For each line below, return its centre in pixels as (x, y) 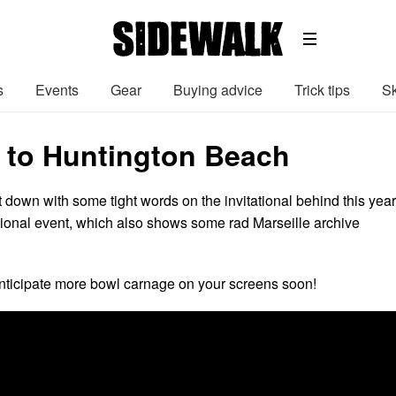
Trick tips (322, 89)
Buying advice (218, 89)
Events (57, 89)
